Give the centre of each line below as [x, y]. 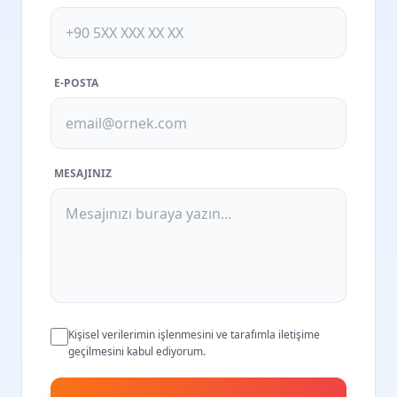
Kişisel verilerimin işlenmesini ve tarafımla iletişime [194, 335]
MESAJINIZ [83, 173]
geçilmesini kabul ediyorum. [137, 351]
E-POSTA [76, 83]
